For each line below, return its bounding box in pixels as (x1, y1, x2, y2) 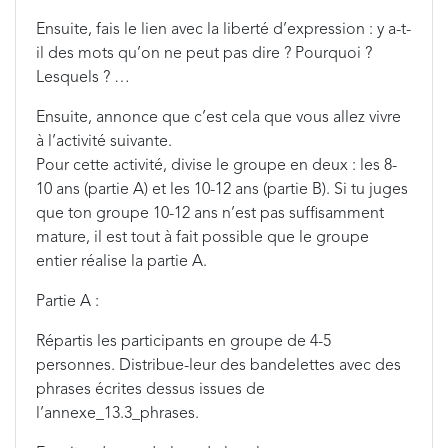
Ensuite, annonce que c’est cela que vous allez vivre (36, 110, 401, 126)
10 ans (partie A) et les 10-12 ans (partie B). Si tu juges (36, 182, 408, 198)
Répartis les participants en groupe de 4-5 (36, 334, 331, 350)
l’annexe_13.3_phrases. (36, 406, 199, 422)
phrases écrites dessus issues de (36, 382, 265, 398)
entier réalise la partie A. (36, 254, 215, 270)
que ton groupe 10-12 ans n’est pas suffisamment (36, 206, 384, 222)
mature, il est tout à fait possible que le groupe (36, 230, 369, 246)
